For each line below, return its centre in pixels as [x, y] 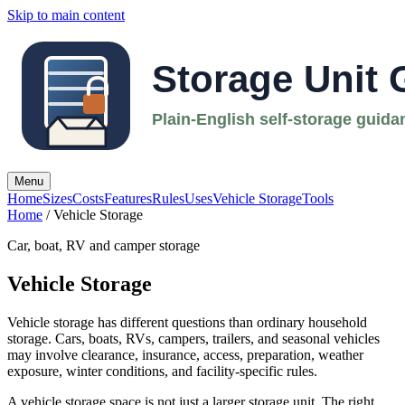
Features [128, 198]
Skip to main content [66, 15]
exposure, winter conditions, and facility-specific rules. [162, 371]
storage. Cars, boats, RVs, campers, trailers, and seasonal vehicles [193, 338]
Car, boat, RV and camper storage [104, 245]
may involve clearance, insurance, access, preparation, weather [185, 354]
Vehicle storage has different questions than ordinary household [187, 322]
